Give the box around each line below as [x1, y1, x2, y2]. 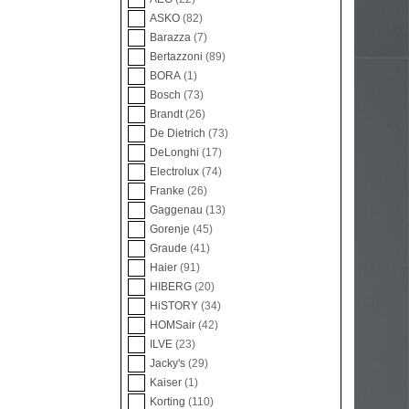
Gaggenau [150, 204, 205, 217]
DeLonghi [150, 146, 202, 160]
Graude [150, 242, 190, 256]
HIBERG [150, 280, 194, 294]
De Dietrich [150, 127, 208, 141]
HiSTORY [150, 299, 201, 313]
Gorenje [150, 223, 193, 236]
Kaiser [150, 376, 184, 390]
